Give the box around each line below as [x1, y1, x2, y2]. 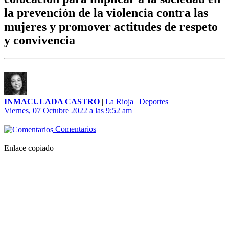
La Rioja [105, 97, 133, 106]
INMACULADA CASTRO [4, 97, 100, 106]
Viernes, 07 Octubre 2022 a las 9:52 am [4, 106, 132, 116]
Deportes [139, 97, 168, 106]
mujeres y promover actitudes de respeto [4, 20, 218, 34]
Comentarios [53, 125, 96, 134]
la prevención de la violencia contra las [4, 6, 208, 20]
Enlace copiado [4, 144, 54, 153]
